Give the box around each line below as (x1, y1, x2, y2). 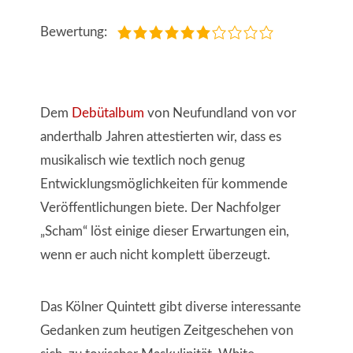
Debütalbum (71, 106, 144, 120)
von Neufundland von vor (143, 106, 296, 120)
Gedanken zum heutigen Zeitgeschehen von (39, 324, 293, 338)
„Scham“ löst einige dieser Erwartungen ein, (39, 224, 289, 238)
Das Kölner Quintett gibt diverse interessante (39, 300, 301, 314)
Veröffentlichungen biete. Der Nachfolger (39, 200, 281, 214)
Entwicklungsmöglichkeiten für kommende (39, 176, 288, 191)
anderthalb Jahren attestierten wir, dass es (39, 129, 281, 143)
